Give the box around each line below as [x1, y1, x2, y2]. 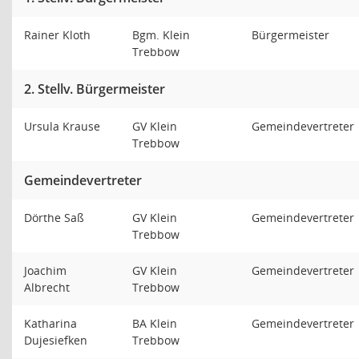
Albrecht [24, 280, 73, 295]
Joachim [24, 263, 67, 278]
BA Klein [132, 316, 177, 331]
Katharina [24, 316, 77, 331]
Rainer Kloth [24, 27, 94, 42]
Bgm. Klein [132, 27, 190, 42]
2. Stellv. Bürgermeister [24, 80, 165, 98]
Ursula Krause [24, 119, 103, 134]
